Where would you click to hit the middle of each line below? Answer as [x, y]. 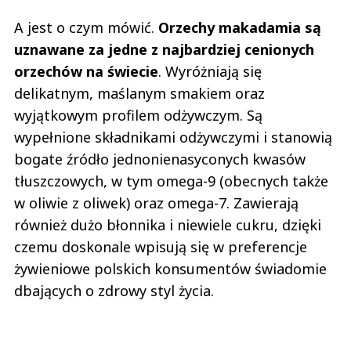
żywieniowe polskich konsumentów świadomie [170, 269]
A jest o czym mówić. [86, 28]
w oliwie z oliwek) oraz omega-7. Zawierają [156, 203]
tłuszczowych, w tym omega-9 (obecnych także [171, 181]
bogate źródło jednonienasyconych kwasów [160, 159]
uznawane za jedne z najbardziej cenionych [164, 50]
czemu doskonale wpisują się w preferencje [161, 247]
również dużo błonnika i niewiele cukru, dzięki [168, 225]
